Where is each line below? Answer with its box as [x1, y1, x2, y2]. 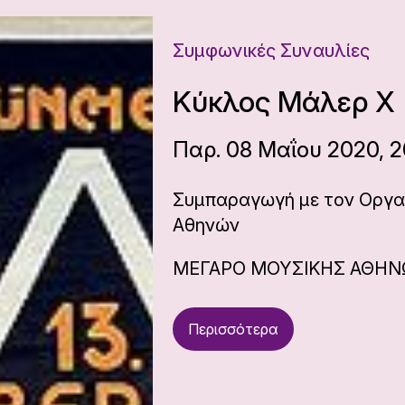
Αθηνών [173, 214, 240, 236]
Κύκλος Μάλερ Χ [173, 84, 395, 119]
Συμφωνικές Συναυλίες [173, 40, 371, 61]
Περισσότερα [188, 320, 279, 338]
